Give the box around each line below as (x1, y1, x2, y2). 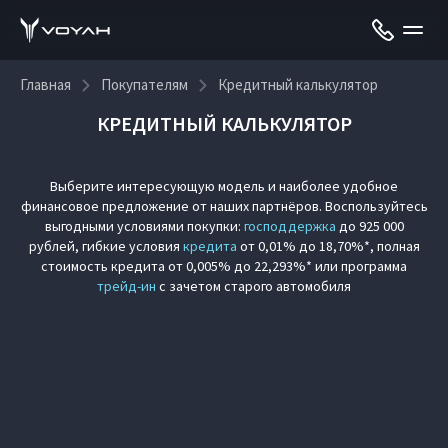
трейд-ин (97, 277, 156, 295)
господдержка (243, 217, 336, 235)
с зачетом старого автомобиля (156, 277, 351, 295)
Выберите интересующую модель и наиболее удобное (50, 177, 398, 195)
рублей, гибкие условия (28, 237, 183, 255)
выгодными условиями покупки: (44, 217, 244, 235)
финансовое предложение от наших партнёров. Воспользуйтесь (20, 197, 428, 215)
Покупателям (101, 75, 188, 94)
